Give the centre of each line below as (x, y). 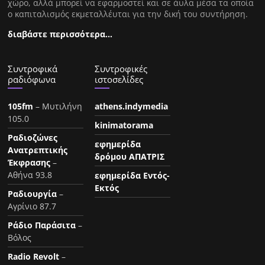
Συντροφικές (121, 68)
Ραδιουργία (33, 193)
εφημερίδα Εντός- (132, 175)
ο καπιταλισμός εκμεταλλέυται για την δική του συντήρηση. (128, 14)
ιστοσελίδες (119, 79)
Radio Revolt (34, 256)
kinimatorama (124, 125)
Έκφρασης (29, 162)
